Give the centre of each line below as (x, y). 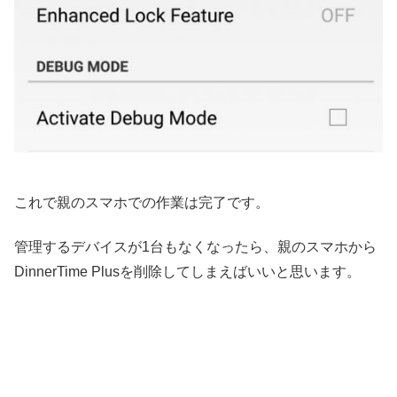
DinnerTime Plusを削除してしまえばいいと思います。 (187, 272)
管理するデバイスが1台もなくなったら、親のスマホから (195, 247)
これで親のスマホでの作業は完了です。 (142, 202)
